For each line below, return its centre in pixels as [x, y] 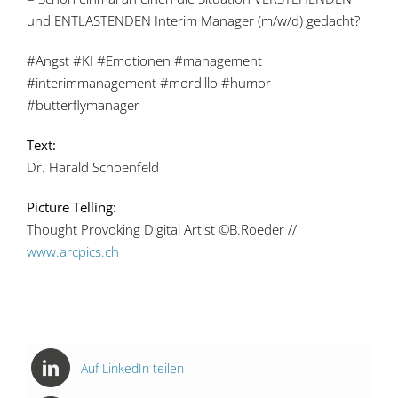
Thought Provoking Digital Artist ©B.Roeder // [161, 229]
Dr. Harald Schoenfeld [92, 167]
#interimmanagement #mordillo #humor [148, 83]
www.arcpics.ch [72, 251]
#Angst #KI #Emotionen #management [144, 60]
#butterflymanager [83, 105]
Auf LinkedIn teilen [132, 368]
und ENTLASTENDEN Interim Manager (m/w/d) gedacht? [193, 20]
